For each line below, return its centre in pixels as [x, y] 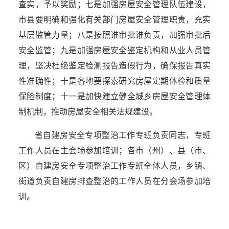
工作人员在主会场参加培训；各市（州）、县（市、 [114, 150]
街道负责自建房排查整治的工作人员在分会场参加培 [114, 181]
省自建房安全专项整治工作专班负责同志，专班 [123, 135]
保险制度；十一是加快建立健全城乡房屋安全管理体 [114, 96]
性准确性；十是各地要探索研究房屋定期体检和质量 [114, 81]
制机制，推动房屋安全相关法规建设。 [88, 111]
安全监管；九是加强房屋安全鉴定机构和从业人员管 [114, 50]
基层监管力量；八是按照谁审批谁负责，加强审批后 [114, 35]
